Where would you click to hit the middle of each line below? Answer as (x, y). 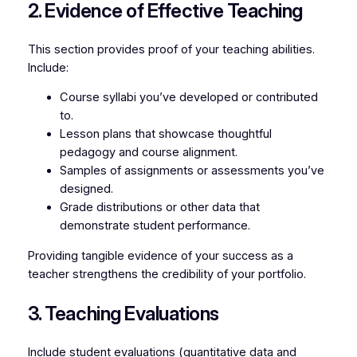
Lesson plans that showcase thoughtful (165, 134)
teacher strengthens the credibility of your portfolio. (167, 274)
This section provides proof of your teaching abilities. (171, 49)
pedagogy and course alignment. (148, 153)
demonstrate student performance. (155, 226)
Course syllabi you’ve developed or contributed (188, 98)
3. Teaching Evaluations (123, 314)
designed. (86, 189)
